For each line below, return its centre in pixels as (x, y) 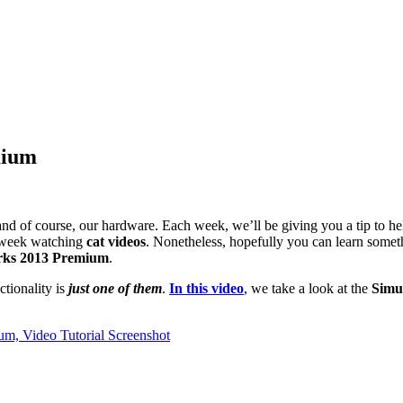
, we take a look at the (306, 288)
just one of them (113, 288)
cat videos (116, 241)
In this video (206, 288)
